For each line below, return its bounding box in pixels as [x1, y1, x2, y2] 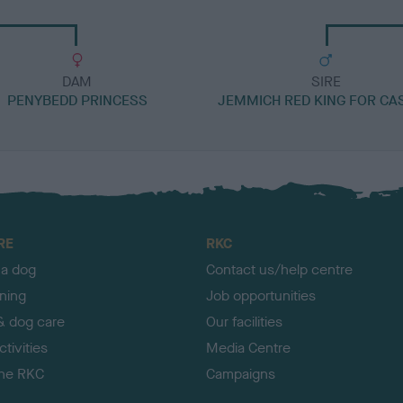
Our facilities [206, 312, 282, 332]
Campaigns [206, 364, 275, 384]
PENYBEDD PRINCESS [6, 91, 148, 111]
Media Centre [206, 338, 291, 358]
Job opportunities [206, 286, 316, 306]
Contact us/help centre [206, 260, 353, 280]
